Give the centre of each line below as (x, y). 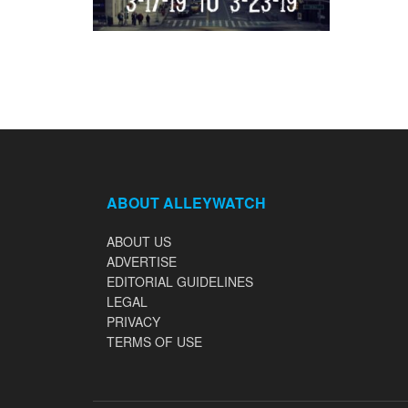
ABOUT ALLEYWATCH (186, 203)
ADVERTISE (142, 262)
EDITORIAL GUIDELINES (180, 282)
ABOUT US (139, 242)
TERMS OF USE (154, 342)
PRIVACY (133, 322)
